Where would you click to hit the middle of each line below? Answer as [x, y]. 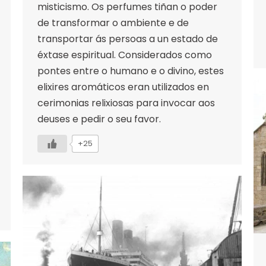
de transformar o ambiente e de [113, 23]
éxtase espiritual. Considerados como [125, 55]
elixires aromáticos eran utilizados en [123, 87]
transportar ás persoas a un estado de [128, 39]
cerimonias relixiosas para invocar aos [126, 103]
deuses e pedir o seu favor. [99, 119]
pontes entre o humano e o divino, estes [131, 71]
